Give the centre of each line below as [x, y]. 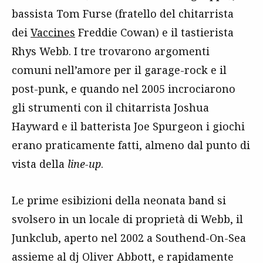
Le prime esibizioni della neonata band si [119, 200]
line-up [84, 163]
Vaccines [53, 32]
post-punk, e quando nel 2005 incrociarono [124, 88]
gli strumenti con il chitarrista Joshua [110, 107]
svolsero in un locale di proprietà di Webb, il [127, 219]
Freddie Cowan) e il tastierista [154, 32]
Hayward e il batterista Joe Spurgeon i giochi [128, 126]
